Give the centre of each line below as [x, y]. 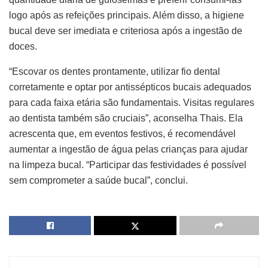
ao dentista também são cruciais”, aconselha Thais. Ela [126, 118]
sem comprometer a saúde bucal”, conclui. [98, 181]
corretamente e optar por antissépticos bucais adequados [130, 87]
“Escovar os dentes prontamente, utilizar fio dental [115, 72]
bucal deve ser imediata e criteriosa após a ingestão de [126, 31]
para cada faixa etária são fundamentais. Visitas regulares [132, 103]
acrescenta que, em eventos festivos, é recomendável [122, 134]
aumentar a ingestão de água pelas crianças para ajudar [128, 150]
